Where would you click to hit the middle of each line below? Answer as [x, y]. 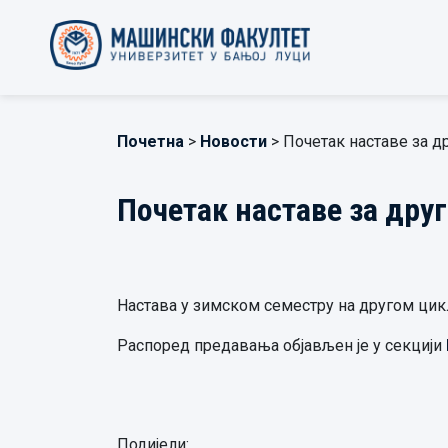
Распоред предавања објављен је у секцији [281, 345]
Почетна [150, 141]
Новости [233, 141]
